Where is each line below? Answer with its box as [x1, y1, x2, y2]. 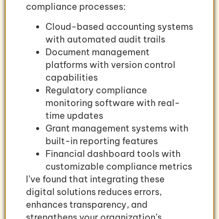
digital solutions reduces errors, [26, 186, 162, 197]
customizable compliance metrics [45, 160, 192, 172]
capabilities [45, 71, 98, 83]
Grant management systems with [45, 122, 189, 134]
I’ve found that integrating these [26, 173, 165, 185]
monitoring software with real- [45, 97, 180, 109]
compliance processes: [26, 1, 126, 13]
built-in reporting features [45, 135, 158, 147]
